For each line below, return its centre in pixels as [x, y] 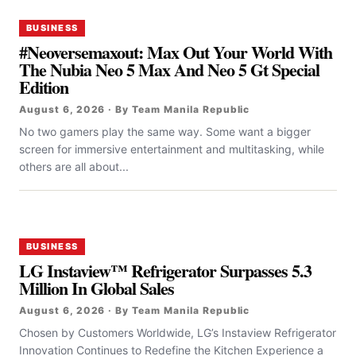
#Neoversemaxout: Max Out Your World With [176, 52]
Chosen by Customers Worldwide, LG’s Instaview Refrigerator [178, 333]
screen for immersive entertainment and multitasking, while [172, 149]
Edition [44, 87]
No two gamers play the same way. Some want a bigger [165, 132]
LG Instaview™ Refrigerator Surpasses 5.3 [166, 271]
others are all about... [74, 167]
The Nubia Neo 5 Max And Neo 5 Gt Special [170, 70]
